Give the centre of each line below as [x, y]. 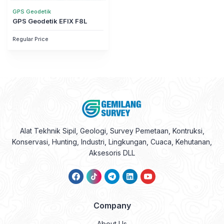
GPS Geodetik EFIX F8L [50, 21]
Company [112, 205]
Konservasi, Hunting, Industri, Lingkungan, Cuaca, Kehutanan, [112, 141]
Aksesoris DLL [112, 152]
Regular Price [30, 39]
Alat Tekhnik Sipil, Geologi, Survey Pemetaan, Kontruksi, [112, 130]
